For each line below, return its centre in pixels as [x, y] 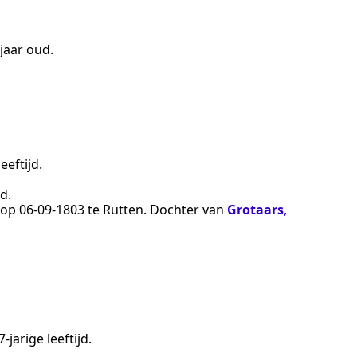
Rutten [123, 209]
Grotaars [255, 209]
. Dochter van [185, 209]
